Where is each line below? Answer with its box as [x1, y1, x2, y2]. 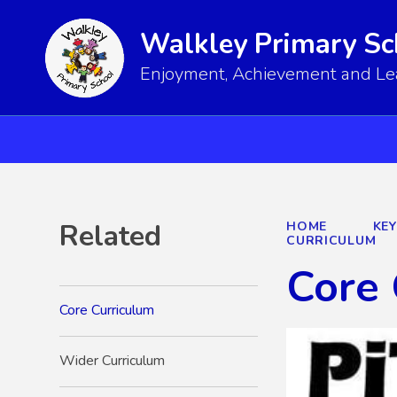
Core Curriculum [59, 300, 155, 321]
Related [59, 216, 162, 255]
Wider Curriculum [59, 351, 166, 371]
